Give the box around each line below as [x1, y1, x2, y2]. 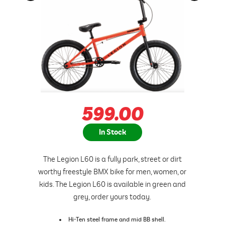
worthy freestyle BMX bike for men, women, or [38, 167, 187, 177]
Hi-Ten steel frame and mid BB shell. [68, 216, 166, 224]
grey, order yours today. [73, 192, 152, 202]
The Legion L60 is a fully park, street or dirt [43, 155, 182, 164]
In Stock [98, 128, 126, 138]
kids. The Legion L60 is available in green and [39, 180, 186, 189]
